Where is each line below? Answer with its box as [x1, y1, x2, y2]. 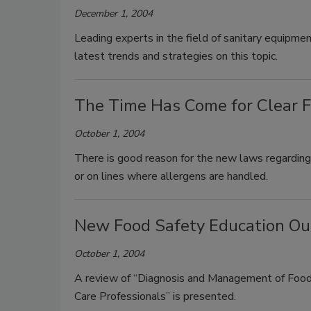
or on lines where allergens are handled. [74, 169, 268, 184]
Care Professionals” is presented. [74, 289, 236, 304]
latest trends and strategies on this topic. [74, 49, 278, 64]
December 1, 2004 [74, 7, 153, 20]
